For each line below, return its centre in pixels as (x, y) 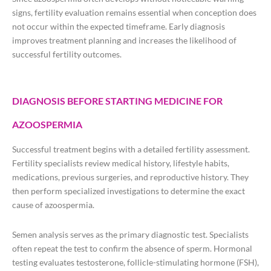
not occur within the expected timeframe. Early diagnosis (119, 27)
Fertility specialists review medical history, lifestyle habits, (121, 163)
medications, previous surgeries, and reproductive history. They (130, 177)
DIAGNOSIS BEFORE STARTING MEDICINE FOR (117, 101)
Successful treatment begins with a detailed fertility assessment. (131, 149)
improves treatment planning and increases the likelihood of (124, 41)
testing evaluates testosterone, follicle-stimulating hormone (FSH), (135, 263)
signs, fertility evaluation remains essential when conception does (134, 13)
